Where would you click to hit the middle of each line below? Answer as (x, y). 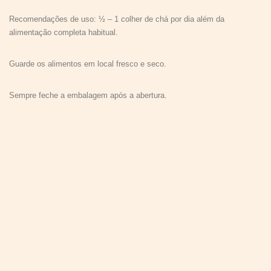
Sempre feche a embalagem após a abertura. (88, 95)
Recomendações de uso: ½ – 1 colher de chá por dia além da (117, 19)
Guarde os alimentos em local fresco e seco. (88, 64)
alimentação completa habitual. (64, 32)
